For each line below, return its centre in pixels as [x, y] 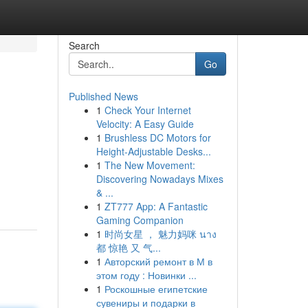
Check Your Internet [147, 110]
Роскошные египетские [156, 289]
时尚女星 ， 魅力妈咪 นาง [160, 234]
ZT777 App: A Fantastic [156, 206]
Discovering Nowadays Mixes [159, 179]
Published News [103, 96]
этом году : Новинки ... [146, 275]
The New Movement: [150, 165]
